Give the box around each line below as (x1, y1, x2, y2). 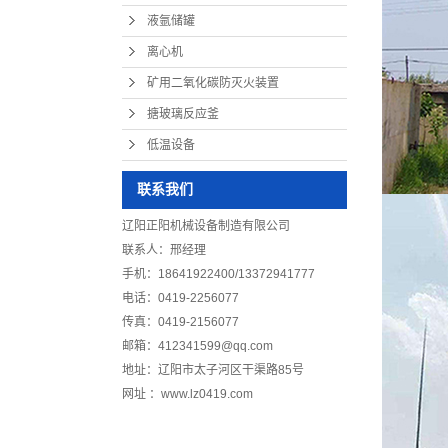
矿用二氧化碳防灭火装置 (147, 76, 279, 90)
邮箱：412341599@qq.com (122, 339, 273, 353)
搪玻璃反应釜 (147, 107, 219, 121)
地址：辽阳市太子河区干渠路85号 (122, 363, 304, 377)
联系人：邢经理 (122, 243, 206, 257)
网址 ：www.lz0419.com (122, 387, 253, 401)
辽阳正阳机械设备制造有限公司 (122, 219, 290, 233)
